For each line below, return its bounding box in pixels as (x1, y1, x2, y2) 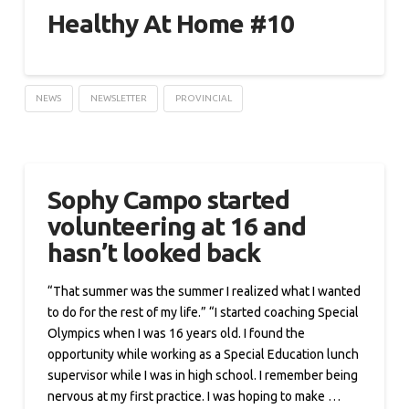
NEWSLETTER (89, 92, 147, 103)
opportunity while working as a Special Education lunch (47, 347, 359, 362)
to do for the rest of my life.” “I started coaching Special (47, 305, 359, 320)
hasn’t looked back (47, 237, 261, 267)
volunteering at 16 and (47, 211, 307, 240)
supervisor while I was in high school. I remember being (47, 368, 358, 383)
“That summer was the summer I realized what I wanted (47, 284, 361, 299)
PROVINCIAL (174, 92, 232, 103)
